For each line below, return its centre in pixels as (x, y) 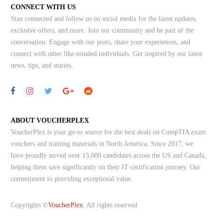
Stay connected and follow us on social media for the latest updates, (104, 19)
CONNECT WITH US (44, 7)
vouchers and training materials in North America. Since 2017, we (102, 144)
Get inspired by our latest (168, 54)
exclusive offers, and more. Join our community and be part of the (102, 31)
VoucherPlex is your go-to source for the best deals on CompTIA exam (109, 132)
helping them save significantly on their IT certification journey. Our (106, 167)
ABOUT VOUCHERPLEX (50, 121)
